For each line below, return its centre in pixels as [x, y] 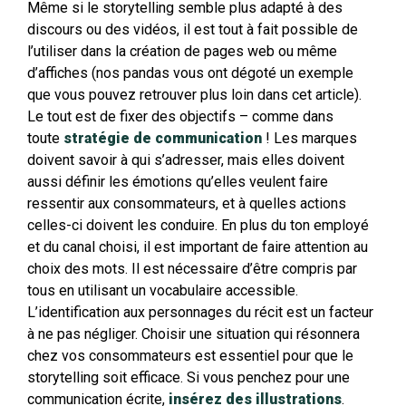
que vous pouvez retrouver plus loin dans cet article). [194, 95]
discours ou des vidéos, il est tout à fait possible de [193, 30]
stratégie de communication [163, 139]
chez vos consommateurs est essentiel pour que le [190, 356]
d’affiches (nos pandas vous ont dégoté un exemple [190, 73]
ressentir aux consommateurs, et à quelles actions [187, 204]
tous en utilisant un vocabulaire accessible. [163, 291]
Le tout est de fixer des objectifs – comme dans [180, 117]
